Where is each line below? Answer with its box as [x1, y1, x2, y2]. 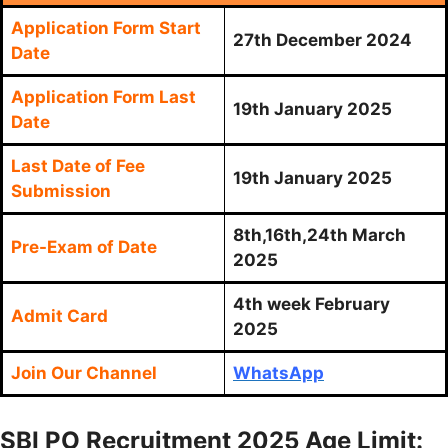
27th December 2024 [233, 30, 412, 51]
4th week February [233, 294, 390, 315]
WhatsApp [233, 363, 324, 384]
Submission [11, 181, 111, 202]
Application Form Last [11, 87, 196, 108]
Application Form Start [11, 18, 201, 39]
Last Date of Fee [11, 156, 145, 177]
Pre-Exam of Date [11, 237, 157, 258]
